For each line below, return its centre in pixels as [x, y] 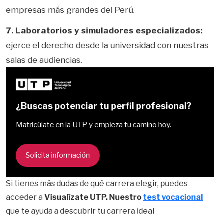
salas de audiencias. [44, 60]
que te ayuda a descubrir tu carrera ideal [80, 211]
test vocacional [173, 197]
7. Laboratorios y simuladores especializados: [104, 31]
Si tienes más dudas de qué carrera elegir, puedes [97, 184]
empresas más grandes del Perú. [70, 10]
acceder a [25, 197]
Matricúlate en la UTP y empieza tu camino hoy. [94, 125]
